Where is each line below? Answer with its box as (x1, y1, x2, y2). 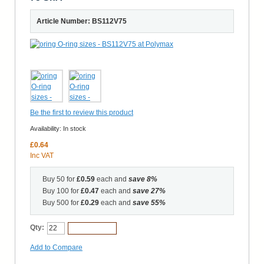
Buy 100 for (42, 186, 81, 195)
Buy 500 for (42, 198, 81, 207)
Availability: (30, 124, 63, 132)
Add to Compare (30, 243, 82, 252)
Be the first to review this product (30, 108, 133, 117)
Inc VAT (30, 151, 54, 160)
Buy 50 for (42, 174, 77, 183)
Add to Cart (73, 223, 111, 232)
